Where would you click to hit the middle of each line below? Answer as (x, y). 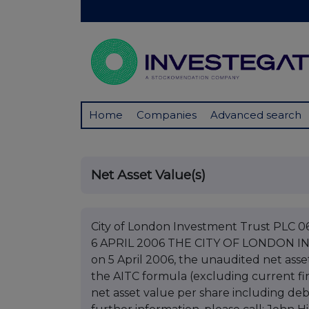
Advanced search (256, 115)
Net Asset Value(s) (148, 175)
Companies (167, 115)
